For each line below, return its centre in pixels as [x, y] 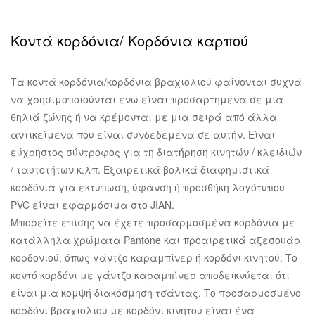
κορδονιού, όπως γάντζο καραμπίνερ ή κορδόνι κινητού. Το [154, 258]
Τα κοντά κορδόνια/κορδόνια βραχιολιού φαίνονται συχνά [156, 82]
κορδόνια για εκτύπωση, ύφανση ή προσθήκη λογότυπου [148, 187]
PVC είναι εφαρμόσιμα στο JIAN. [92, 205]
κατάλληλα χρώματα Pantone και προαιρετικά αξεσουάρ [155, 240]
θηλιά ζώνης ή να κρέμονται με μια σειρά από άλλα [144, 117]
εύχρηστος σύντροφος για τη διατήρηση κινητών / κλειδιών [156, 152]
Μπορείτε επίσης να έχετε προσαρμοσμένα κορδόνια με [153, 223]
